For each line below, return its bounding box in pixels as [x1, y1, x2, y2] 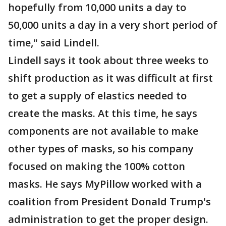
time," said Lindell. [8, 36, 99, 50]
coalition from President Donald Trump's [8, 195, 211, 209]
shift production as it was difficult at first [8, 71, 213, 85]
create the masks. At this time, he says [8, 106, 197, 121]
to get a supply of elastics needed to [8, 89, 187, 103]
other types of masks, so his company [8, 142, 194, 156]
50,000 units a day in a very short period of [8, 18, 217, 32]
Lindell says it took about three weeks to [8, 53, 208, 68]
